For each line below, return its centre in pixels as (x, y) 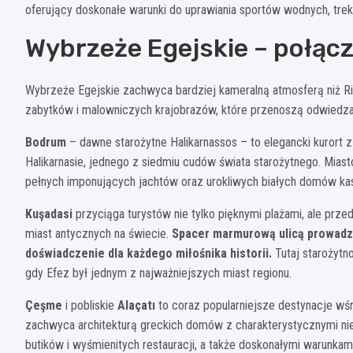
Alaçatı (136, 305)
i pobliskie (90, 305)
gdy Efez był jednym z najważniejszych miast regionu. (158, 273)
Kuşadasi (49, 214)
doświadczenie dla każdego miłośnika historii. (149, 253)
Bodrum (46, 142)
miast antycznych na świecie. (98, 233)
